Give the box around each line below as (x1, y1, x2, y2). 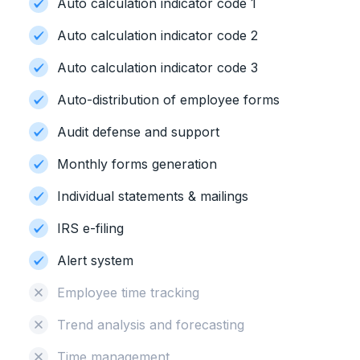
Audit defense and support (57, 124, 219, 140)
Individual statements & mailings (57, 188, 248, 204)
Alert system (57, 252, 133, 268)
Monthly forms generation (57, 156, 217, 172)
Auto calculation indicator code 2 (57, 27, 258, 43)
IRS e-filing (57, 220, 124, 236)
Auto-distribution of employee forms (57, 92, 280, 108)
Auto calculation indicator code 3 (57, 59, 258, 76)
